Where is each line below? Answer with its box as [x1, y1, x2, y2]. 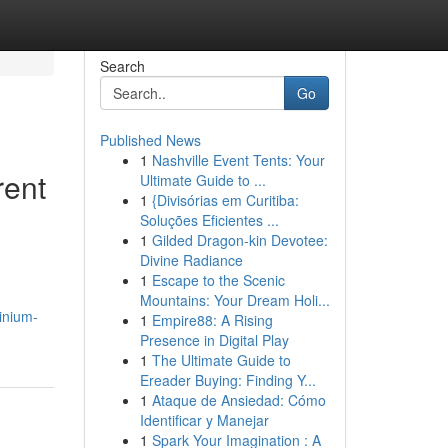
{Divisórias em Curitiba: [151, 190, 299, 210]
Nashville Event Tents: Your [151, 150, 325, 170]
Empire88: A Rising [151, 310, 273, 330]
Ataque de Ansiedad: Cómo [151, 390, 326, 410]
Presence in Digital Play [139, 330, 289, 350]
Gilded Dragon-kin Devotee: [151, 230, 328, 250]
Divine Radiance [139, 250, 243, 270]
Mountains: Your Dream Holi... [139, 290, 330, 310]
